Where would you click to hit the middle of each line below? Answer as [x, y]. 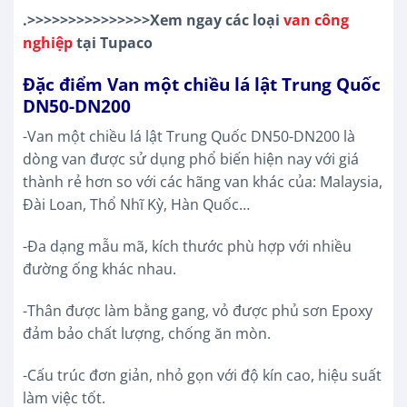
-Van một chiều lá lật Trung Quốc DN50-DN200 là [189, 137]
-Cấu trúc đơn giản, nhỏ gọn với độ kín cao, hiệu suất [202, 375]
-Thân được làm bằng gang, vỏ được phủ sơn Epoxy [198, 310]
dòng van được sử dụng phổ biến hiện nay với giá [191, 159]
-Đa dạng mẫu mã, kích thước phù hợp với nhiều [187, 246]
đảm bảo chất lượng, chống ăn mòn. [147, 333]
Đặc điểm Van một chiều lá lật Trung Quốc [202, 84]
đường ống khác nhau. [99, 268]
